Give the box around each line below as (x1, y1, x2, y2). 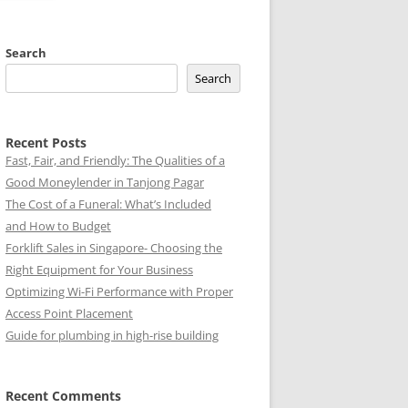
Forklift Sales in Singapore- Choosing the (5, 240, 222, 256)
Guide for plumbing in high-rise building (5, 327, 219, 343)
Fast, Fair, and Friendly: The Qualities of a (5, 152, 225, 168)
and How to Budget (5, 218, 111, 234)
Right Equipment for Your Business (5, 261, 193, 278)
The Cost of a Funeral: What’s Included (5, 196, 211, 212)
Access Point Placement (5, 305, 133, 321)
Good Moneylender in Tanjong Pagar (5, 174, 204, 190)
